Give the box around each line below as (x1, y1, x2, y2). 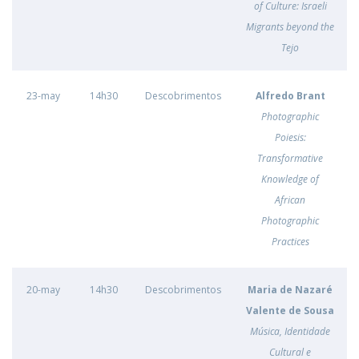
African (275, 193, 305, 207)
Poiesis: (274, 131, 306, 144)
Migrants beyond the (246, 20, 334, 34)
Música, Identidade (250, 325, 330, 338)
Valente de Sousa (246, 304, 334, 317)
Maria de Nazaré (248, 283, 333, 296)
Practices (271, 235, 309, 248)
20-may (26, 283, 60, 296)
